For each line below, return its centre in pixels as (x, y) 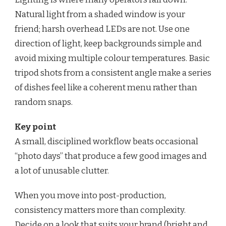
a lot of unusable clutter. (62, 171)
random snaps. (44, 102)
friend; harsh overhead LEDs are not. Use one (102, 29)
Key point (35, 127)
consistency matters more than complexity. (100, 210)
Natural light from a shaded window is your (100, 14)
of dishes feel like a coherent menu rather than (106, 87)
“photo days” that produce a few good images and (111, 156)
